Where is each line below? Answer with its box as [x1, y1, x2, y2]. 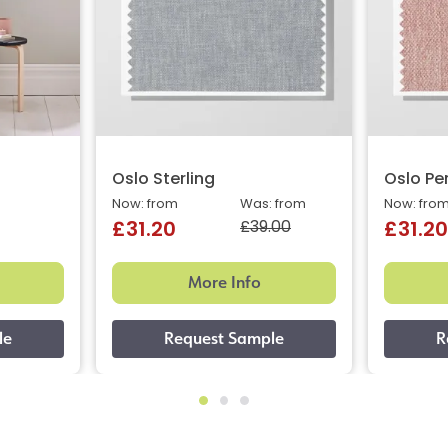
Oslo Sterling [112, 172, 215, 189]
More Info [187, 271, 261, 295]
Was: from [240, 198, 306, 212]
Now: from [112, 198, 178, 212]
